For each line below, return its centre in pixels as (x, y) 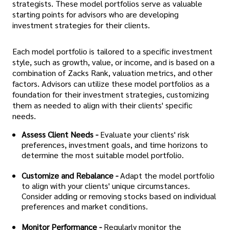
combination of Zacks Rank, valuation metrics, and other (112, 73)
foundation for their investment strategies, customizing (111, 94)
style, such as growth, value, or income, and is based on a (113, 62)
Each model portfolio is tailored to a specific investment (112, 51)
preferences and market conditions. (85, 206)
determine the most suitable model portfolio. (103, 155)
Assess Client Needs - (60, 135)
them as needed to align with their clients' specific (102, 105)
